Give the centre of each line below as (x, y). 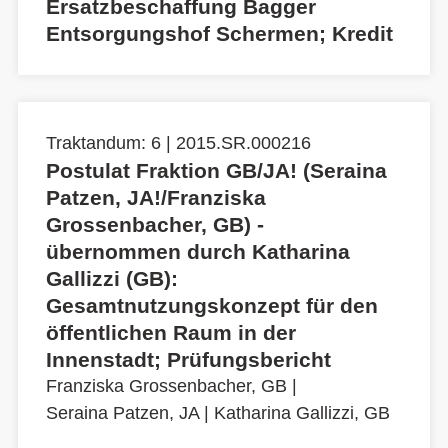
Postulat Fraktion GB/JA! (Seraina (216, 171)
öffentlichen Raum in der (171, 333)
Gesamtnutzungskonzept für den (212, 306)
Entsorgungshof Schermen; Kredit (219, 34)
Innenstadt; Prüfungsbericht (188, 360)
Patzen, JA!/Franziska (156, 198)
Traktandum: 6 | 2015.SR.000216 (178, 143)
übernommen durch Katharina (198, 252)
